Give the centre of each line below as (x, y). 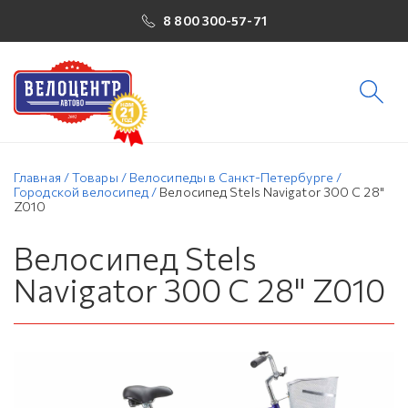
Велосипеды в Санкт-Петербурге (231, 177)
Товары (95, 177)
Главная (37, 177)
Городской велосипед (81, 192)
